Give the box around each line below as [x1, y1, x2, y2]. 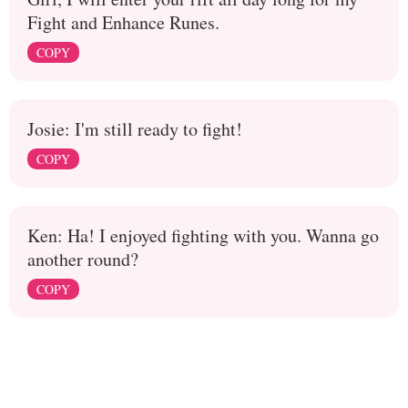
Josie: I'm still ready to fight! [27, 116, 242, 141]
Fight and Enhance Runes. [27, 9, 219, 35]
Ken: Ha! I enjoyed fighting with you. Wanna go [27, 222, 379, 248]
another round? [27, 246, 138, 271]
